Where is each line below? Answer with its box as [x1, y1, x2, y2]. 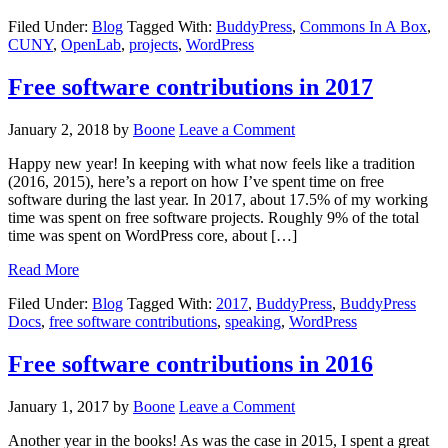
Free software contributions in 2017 [8, 74, 373, 101]
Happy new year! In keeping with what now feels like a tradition [8, 155, 415, 173]
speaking [225, 313, 281, 331]
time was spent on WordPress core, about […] [8, 227, 297, 245]
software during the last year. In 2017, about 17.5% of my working [8, 191, 428, 209]
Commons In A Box [300, 18, 427, 36]
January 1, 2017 [8, 397, 109, 415]
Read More [8, 261, 79, 279]
